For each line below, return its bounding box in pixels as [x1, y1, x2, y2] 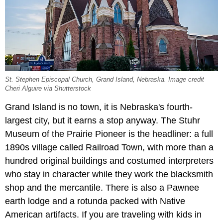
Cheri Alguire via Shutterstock [5, 85, 91, 92]
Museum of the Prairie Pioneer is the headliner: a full [5, 128, 213, 139]
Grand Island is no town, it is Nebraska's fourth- [5, 102, 193, 112]
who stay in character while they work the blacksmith [5, 169, 213, 179]
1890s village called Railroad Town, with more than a [5, 142, 214, 152]
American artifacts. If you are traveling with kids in [5, 209, 202, 220]
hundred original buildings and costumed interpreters [5, 155, 214, 166]
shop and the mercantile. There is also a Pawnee [5, 182, 199, 193]
